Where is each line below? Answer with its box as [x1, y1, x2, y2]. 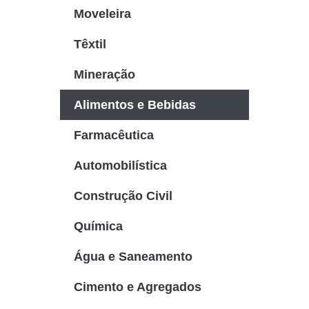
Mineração [74, 68, 135, 82]
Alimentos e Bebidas [74, 98, 196, 112]
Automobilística [74, 159, 167, 173]
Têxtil [74, 37, 106, 52]
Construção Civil [74, 189, 172, 203]
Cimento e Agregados [74, 280, 201, 295]
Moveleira [74, 7, 131, 21]
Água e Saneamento [74, 250, 192, 264]
